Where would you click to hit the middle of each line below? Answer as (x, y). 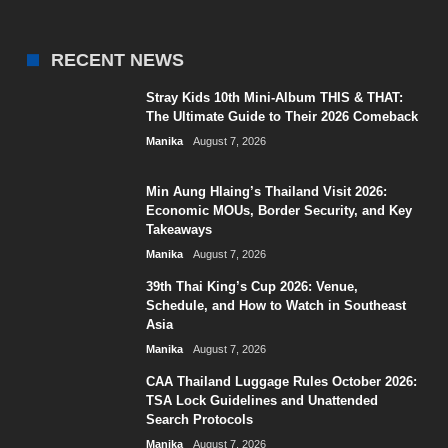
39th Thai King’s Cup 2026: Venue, (252, 286)
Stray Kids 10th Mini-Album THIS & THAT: (275, 97)
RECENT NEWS (118, 59)
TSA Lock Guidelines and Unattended (262, 400)
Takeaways (179, 229)
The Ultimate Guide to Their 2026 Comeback (282, 116)
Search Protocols (200, 419)
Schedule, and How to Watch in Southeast (276, 305)
